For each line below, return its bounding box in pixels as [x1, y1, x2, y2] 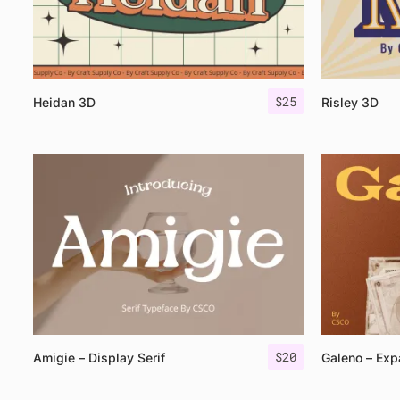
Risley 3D [321, 95, 379, 111]
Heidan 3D [33, 95, 96, 111]
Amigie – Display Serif [33, 349, 165, 365]
